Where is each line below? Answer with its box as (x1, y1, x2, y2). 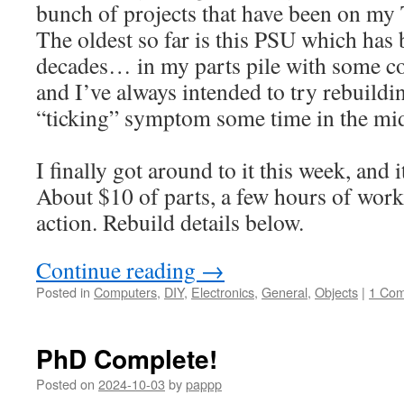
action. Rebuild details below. (36, 206, 304, 237)
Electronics (191, 281, 254, 301)
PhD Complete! (36, 339, 217, 377)
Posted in (36, 281, 90, 301)
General (262, 281, 308, 301)
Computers (94, 281, 157, 301)
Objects (315, 281, 358, 301)
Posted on (36, 373, 95, 393)
